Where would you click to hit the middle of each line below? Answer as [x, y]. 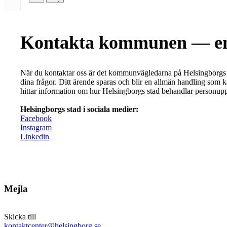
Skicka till [20, 216]
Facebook [36, 119]
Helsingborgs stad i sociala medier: [79, 109]
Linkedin [35, 137]
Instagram [36, 128]
